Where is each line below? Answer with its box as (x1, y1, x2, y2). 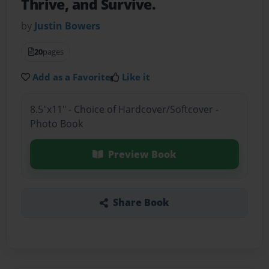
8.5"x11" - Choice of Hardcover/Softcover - (29, 102, 219, 116)
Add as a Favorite (32, 71, 111, 83)
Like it (122, 71, 151, 83)
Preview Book (107, 147, 177, 161)
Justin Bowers (34, 19, 101, 33)
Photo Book (29, 116, 83, 130)
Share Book (112, 196, 169, 210)
